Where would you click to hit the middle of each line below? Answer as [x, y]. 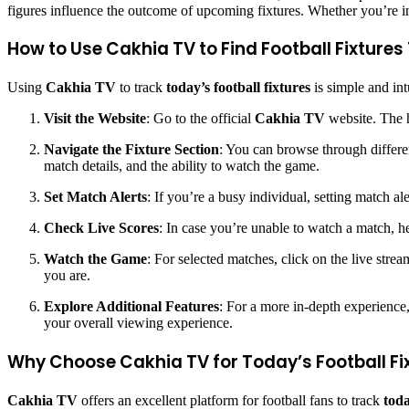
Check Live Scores [101, 228]
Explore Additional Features [131, 307]
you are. [67, 276]
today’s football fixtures [238, 88]
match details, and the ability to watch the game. [182, 166]
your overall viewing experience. [138, 323]
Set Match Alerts [95, 197]
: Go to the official [200, 119]
